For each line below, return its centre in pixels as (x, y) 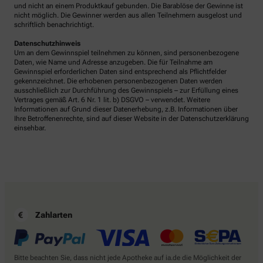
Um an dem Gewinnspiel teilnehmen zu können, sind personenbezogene (127, 53)
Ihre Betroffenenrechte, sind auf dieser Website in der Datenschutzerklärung (131, 119)
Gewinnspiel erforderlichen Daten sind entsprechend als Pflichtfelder (120, 72)
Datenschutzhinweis (47, 44)
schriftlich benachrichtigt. (54, 25)
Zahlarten (54, 215)
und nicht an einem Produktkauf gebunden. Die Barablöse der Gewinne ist (129, 6)
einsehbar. (30, 128)
